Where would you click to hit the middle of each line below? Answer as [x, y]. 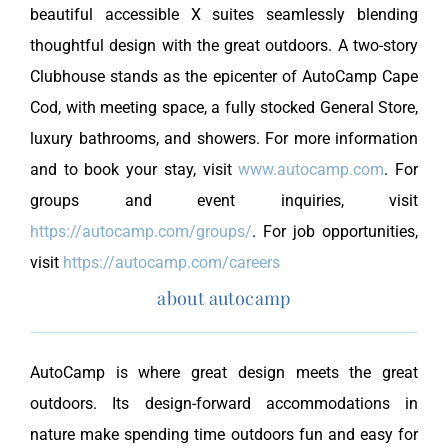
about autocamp [224, 298]
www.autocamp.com [311, 170]
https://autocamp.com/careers [171, 263]
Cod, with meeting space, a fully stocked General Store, [224, 108]
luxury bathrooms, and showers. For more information [224, 139]
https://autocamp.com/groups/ [141, 232]
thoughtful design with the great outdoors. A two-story [224, 46]
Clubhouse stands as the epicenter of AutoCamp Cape [224, 77]
